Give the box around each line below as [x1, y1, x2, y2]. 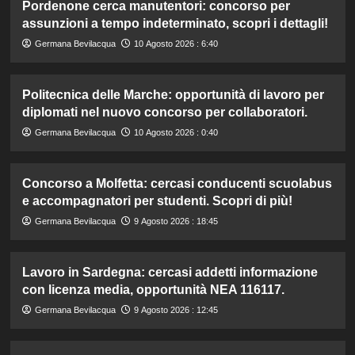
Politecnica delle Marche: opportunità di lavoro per [21, 87, 324, 101]
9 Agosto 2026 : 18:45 [133, 216, 218, 226]
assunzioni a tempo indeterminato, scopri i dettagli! [21, 16, 328, 30]
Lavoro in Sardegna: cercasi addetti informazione [21, 265, 318, 279]
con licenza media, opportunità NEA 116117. [21, 282, 284, 296]
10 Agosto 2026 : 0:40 [133, 127, 218, 137]
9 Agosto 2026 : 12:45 [133, 304, 218, 315]
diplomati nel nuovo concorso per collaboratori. [21, 105, 307, 119]
